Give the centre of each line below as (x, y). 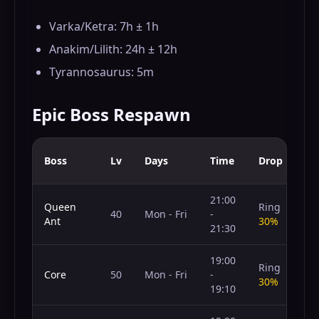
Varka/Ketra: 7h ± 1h (104, 26)
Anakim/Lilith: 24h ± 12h (113, 49)
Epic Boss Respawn (111, 114)
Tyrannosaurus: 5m (101, 72)
